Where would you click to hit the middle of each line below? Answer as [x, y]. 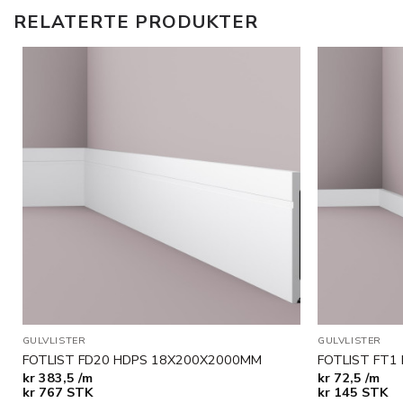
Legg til [270, 115]
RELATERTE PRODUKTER [136, 22]
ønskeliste [263, 140]
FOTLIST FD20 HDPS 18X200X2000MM [142, 359]
